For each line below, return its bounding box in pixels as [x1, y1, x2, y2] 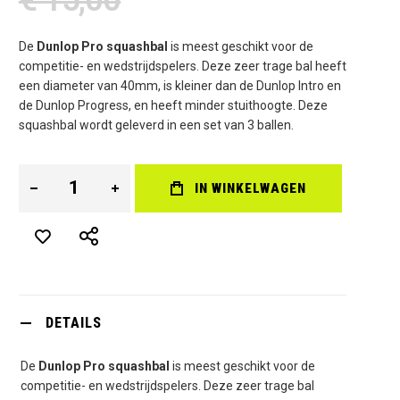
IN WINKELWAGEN [194, 179, 306, 196]
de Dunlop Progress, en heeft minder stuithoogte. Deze [18, 97, 328, 112]
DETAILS [45, 313, 102, 331]
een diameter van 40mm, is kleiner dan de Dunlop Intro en [18, 78, 341, 93]
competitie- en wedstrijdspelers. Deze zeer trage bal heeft [18, 58, 346, 73]
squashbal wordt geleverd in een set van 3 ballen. [18, 117, 294, 132]
